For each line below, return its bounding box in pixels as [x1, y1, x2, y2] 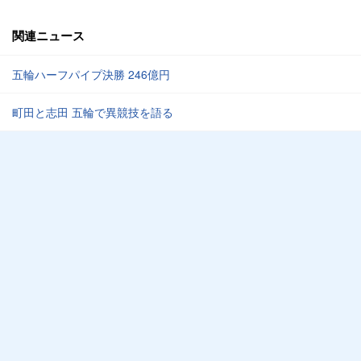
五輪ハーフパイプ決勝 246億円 [12, 66, 170, 82]
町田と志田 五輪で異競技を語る [12, 104, 173, 120]
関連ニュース [12, 27, 85, 44]
